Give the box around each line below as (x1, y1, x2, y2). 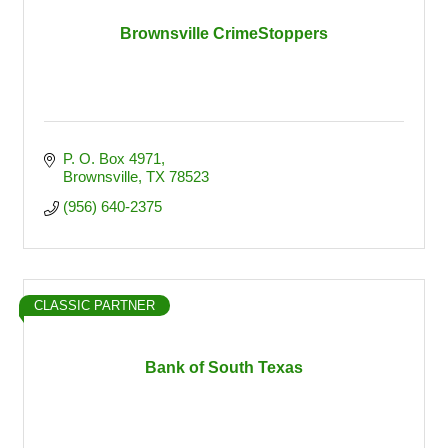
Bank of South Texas (145, 359, 303, 376)
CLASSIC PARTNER (34, 298, 155, 313)
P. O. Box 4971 (62, 150, 161, 167)
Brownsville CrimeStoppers (120, 25, 328, 42)
